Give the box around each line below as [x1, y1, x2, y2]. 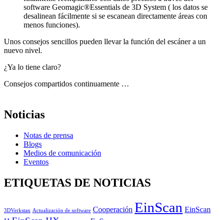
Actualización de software [32, 207, 91, 213]
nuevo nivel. [4, 46, 42, 55]
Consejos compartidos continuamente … [4, 80, 129, 88]
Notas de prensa [24, 131, 73, 140]
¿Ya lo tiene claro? [4, 63, 61, 72]
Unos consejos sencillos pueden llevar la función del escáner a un [4, 37, 206, 46]
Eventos [24, 158, 49, 166]
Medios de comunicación [24, 149, 101, 158]
